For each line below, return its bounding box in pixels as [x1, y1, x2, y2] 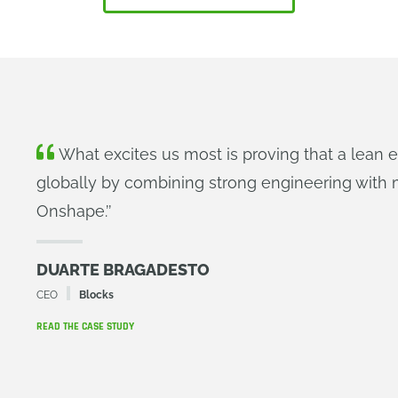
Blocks [79, 288, 115, 301]
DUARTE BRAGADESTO [36, 259, 211, 279]
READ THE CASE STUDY [36, 319, 135, 333]
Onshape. [36, 201, 107, 220]
